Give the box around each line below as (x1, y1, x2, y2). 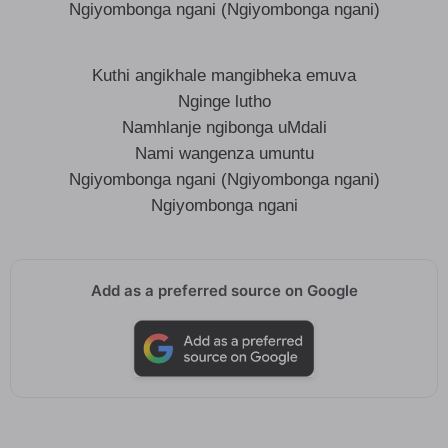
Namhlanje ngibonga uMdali (121, 118, 327, 137)
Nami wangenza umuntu (134, 144, 314, 163)
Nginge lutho (177, 92, 271, 111)
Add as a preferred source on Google (90, 281, 358, 300)
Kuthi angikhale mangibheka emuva (92, 66, 356, 85)
